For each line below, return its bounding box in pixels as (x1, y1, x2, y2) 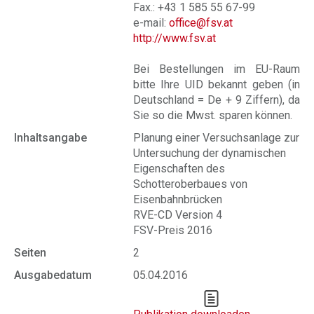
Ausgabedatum (14, 268, 92, 282)
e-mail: (133, 16, 169, 29)
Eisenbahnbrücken (133, 193, 222, 206)
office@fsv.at (169, 16, 233, 29)
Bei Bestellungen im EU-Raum (133, 62, 300, 76)
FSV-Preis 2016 (133, 224, 212, 237)
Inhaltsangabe (14, 131, 87, 144)
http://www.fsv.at (133, 32, 216, 45)
